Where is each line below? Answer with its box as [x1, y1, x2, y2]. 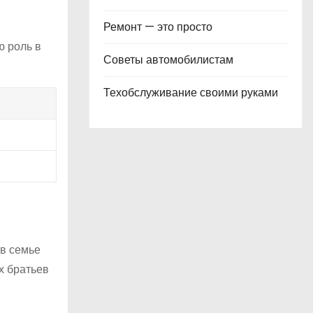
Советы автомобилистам [103, 52, 233, 68]
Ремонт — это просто [103, 19, 212, 35]
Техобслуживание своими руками [103, 85, 278, 101]
